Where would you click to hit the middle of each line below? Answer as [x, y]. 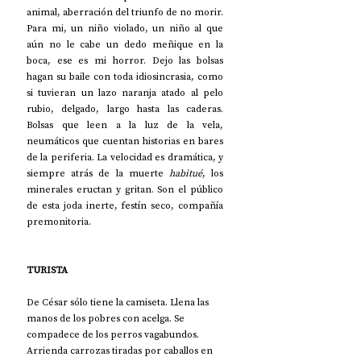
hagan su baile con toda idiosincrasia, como [125, 76]
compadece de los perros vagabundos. [114, 334]
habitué [185, 173]
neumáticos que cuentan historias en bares [125, 141]
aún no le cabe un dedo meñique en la [125, 44]
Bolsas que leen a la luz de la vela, [125, 124]
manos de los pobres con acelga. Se [107, 318]
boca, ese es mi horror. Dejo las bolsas [125, 60]
